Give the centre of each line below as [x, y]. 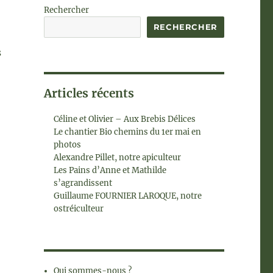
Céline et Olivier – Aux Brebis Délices [125, 119]
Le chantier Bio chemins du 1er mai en [128, 132]
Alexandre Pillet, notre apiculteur [118, 158]
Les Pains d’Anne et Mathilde [110, 170]
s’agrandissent [83, 183]
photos [68, 145]
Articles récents [89, 93]
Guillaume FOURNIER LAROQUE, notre [128, 196]
